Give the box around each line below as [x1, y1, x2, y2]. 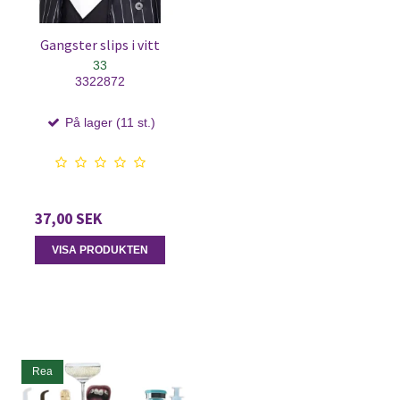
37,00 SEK [35, 208, 102, 229]
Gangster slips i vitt [40, 37, 160, 54]
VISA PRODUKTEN [52, 244, 148, 257]
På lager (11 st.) [61, 114, 155, 129]
